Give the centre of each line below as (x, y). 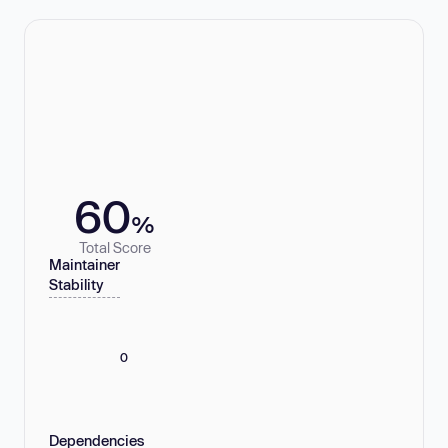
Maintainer (84, 265)
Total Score (114, 247)
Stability (76, 285)
